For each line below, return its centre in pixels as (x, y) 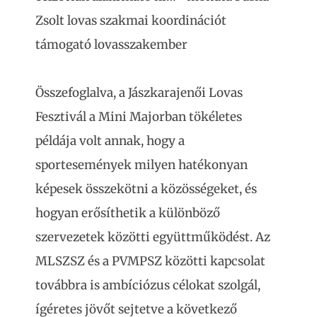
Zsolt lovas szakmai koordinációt (131, 20)
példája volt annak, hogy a (110, 140)
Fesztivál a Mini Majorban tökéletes (139, 116)
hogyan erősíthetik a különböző (128, 213)
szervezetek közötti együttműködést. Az (153, 237)
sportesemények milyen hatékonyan (142, 165)
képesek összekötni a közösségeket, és (146, 189)
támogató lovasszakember (111, 44)
